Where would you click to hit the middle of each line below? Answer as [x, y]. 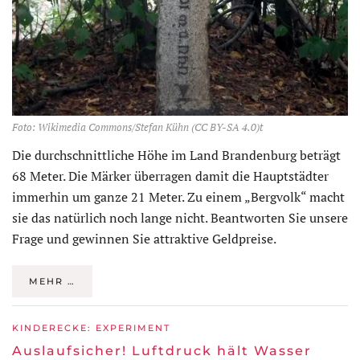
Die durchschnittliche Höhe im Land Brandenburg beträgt [176, 155]
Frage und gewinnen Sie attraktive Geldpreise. [144, 239]
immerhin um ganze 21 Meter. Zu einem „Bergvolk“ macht [178, 197]
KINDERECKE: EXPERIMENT [91, 328]
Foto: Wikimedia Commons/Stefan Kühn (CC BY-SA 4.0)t [137, 128]
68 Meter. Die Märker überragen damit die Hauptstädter [170, 176]
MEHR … [52, 282]
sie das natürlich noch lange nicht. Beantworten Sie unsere [180, 218]
